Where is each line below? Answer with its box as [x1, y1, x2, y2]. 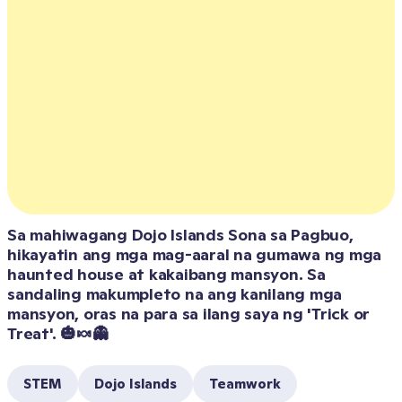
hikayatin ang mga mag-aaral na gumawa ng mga [7, 244, 381, 265]
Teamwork [209, 375, 281, 392]
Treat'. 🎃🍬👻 [7, 323, 109, 344]
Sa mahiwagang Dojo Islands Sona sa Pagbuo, [7, 224, 354, 245]
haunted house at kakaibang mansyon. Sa [7, 264, 326, 284]
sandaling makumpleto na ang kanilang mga [7, 284, 342, 304]
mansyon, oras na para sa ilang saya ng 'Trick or [7, 303, 370, 324]
